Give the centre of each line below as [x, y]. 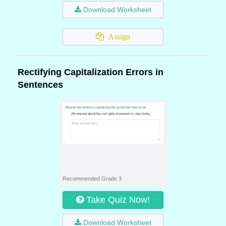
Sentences [40, 85]
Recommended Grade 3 [92, 179]
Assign [117, 37]
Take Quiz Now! [118, 200]
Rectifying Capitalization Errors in [91, 72]
